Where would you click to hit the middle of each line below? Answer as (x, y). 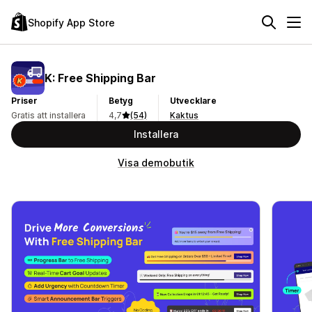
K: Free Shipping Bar (100, 78)
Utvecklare (193, 101)
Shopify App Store (71, 22)
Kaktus (184, 115)
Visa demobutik (156, 163)
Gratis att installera (48, 115)
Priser (24, 101)
